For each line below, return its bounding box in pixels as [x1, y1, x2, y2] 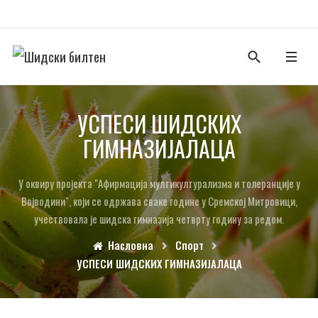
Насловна [108, 237, 153, 253]
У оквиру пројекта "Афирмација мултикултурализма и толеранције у [18, 175, 300, 191]
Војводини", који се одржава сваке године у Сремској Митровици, [21, 193, 297, 209]
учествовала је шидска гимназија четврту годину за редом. [34, 211, 284, 226]
